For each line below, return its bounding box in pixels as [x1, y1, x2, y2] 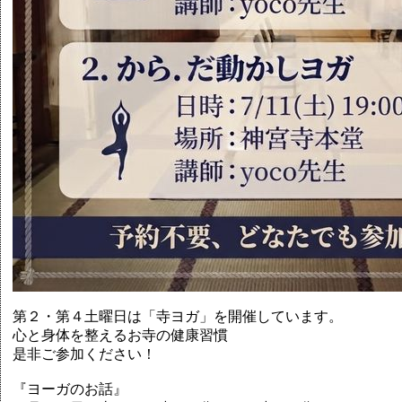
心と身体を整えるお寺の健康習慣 [13, 328, 228, 343]
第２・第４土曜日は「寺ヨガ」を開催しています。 [13, 309, 343, 324]
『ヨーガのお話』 [13, 381, 127, 397]
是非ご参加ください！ [13, 346, 156, 362]
